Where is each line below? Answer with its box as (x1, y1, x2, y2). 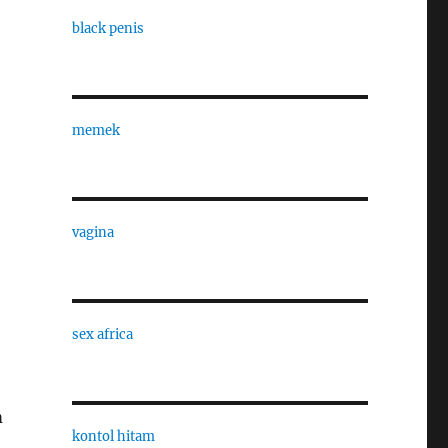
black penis (71, 20, 144, 37)
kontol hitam (71, 428, 155, 445)
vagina (71, 224, 114, 241)
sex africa (71, 326, 133, 343)
